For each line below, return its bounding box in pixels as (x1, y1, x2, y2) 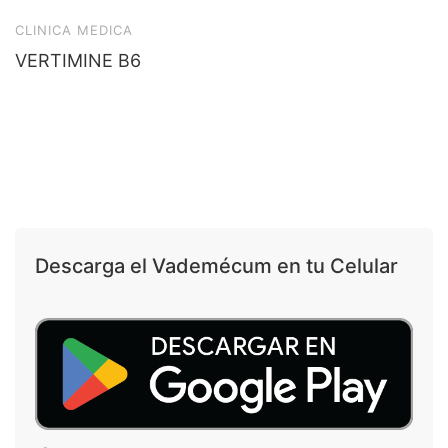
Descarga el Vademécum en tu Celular (35, 254, 398, 278)
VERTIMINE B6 (15, 50, 141, 71)
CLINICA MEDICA (15, 22, 133, 38)
